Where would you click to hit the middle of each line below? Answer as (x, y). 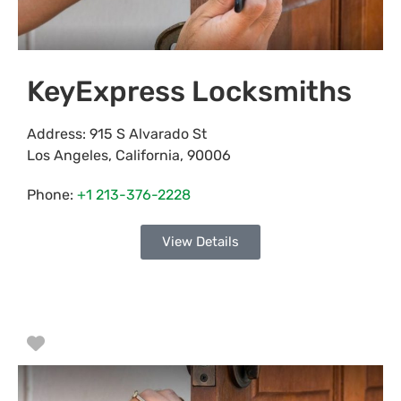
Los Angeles (68, 156)
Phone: (52, 195)
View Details (200, 242)
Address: (58, 134)
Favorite (80, 343)
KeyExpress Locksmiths (189, 92)
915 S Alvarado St (148, 134)
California (148, 156)
